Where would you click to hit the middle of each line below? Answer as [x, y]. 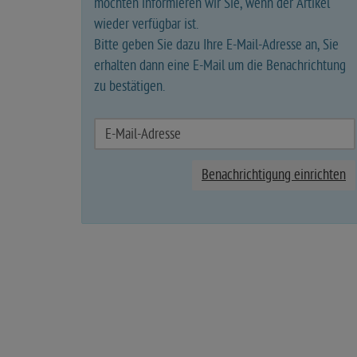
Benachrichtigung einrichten [274, 175]
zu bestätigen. [129, 86]
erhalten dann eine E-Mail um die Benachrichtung [220, 66]
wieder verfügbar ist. [146, 24]
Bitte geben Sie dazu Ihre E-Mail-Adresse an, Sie [216, 45]
